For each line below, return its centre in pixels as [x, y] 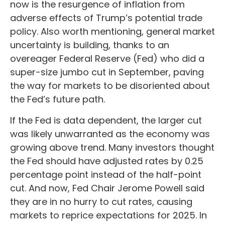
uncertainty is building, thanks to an [90, 45]
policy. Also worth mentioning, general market [113, 31]
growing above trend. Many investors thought [112, 147]
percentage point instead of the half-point [106, 175]
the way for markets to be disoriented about [110, 86]
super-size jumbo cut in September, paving [107, 72]
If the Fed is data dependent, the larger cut [106, 120]
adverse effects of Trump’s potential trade [106, 18]
